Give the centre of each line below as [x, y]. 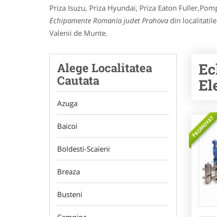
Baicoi [67, 126]
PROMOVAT [203, 126]
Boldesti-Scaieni [84, 149]
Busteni [70, 194]
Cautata [78, 80]
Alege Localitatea [105, 68]
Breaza [69, 171]
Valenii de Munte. [78, 33]
